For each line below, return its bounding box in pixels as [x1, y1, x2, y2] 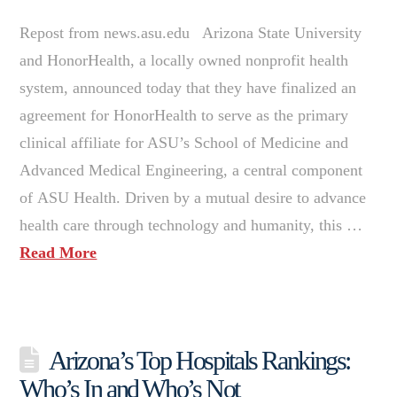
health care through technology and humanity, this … [19, 215, 363, 234]
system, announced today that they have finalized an [19, 78, 357, 97]
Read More [19, 243, 97, 261]
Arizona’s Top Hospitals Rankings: [48, 345, 351, 375]
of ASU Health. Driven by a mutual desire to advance [19, 188, 367, 206]
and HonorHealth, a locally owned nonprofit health [19, 51, 349, 69]
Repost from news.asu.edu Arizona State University [19, 23, 362, 42]
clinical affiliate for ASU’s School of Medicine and [19, 133, 349, 152]
